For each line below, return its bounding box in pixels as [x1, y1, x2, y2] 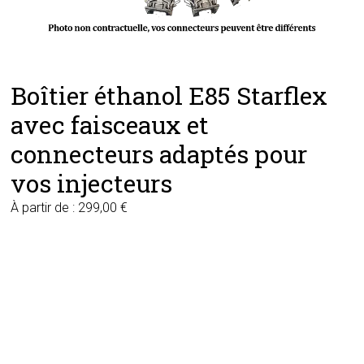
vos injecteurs [11, 167, 173, 199]
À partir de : [11, 199, 79, 215]
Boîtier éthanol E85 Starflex [11, 79, 328, 111]
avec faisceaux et [11, 108, 210, 141]
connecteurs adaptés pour [11, 137, 308, 170]
